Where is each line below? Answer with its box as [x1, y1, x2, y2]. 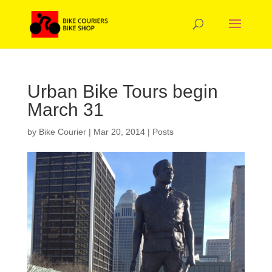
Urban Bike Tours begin [27, 81, 218, 101]
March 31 [27, 100, 104, 120]
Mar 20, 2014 [93, 127, 145, 137]
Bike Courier [38, 127, 86, 137]
